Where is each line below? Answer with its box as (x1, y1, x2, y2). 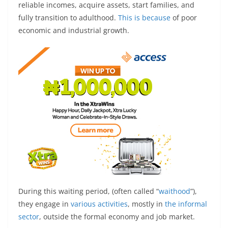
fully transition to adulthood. (18, 12, 118, 22)
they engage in (18, 198, 71, 209)
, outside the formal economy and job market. (39, 211, 195, 221)
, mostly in (128, 198, 165, 209)
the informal (165, 198, 207, 209)
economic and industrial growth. (18, 25, 129, 35)
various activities (71, 198, 128, 209)
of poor (170, 12, 197, 22)
